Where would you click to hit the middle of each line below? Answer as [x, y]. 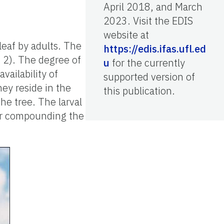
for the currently [147, 62]
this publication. [139, 90]
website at [126, 34]
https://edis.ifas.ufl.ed [155, 48]
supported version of [149, 76]
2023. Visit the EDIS [148, 20]
